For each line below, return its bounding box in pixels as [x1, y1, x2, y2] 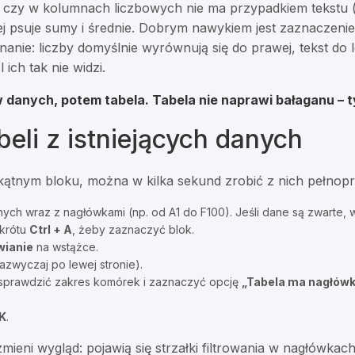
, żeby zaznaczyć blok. [72, 223, 195, 237]
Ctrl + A [29, 223, 73, 237]
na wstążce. [33, 240, 99, 254]
